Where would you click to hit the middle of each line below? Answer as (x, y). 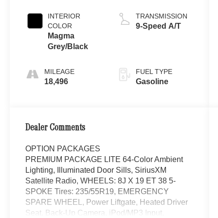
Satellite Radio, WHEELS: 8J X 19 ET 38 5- (101, 181)
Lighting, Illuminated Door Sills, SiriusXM (96, 170)
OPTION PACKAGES (63, 148)
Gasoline (152, 81)
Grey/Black (68, 46)
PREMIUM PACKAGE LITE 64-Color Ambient (104, 159)
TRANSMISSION (161, 16)
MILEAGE (60, 71)
